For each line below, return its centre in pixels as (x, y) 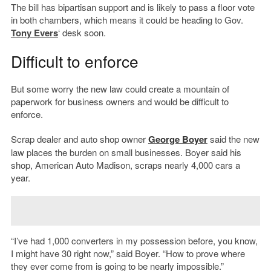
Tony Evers (34, 33)
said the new (233, 139)
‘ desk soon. (82, 33)
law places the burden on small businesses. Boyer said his (126, 152)
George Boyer (178, 139)
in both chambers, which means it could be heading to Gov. (127, 20)
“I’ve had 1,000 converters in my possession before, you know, (134, 241)
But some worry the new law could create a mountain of (120, 89)
